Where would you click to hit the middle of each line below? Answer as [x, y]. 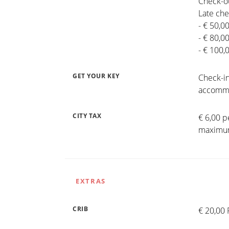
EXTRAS [91, 181]
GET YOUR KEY [96, 76]
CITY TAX [87, 116]
